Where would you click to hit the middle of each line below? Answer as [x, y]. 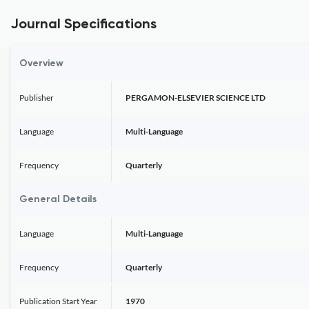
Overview [41, 63]
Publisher [37, 98]
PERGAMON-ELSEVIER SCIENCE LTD [196, 98]
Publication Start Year [58, 301]
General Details [58, 199]
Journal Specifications [84, 25]
